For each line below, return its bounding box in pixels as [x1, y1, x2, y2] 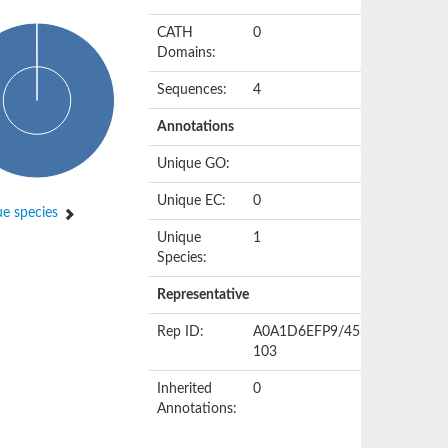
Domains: [157, 46, 217, 60]
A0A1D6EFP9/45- [253, 325, 366, 339]
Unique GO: [157, 157, 231, 171]
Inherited [157, 382, 213, 396]
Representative [157, 288, 250, 302]
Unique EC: [157, 194, 227, 208]
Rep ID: [157, 325, 205, 339]
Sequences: [157, 83, 228, 97]
